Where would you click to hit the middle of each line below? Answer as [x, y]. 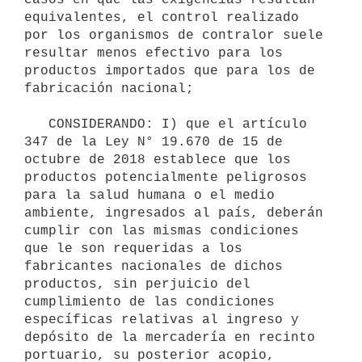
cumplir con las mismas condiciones [162, 231]
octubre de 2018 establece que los [158, 160]
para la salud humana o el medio [149, 195]
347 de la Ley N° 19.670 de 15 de [154, 142]
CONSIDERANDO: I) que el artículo [36, 124]
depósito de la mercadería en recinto [170, 337]
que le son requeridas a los [133, 248]
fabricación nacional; [109, 88]
